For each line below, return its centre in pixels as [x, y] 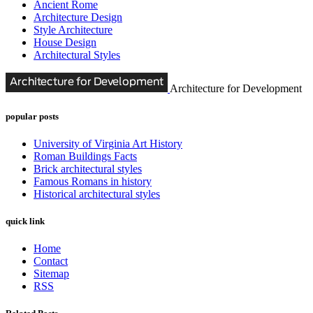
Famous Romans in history [93, 181]
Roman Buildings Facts [85, 156]
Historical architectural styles [97, 194]
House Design [65, 43]
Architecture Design [78, 17]
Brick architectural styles [88, 168]
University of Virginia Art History [108, 143]
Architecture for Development [236, 89]
